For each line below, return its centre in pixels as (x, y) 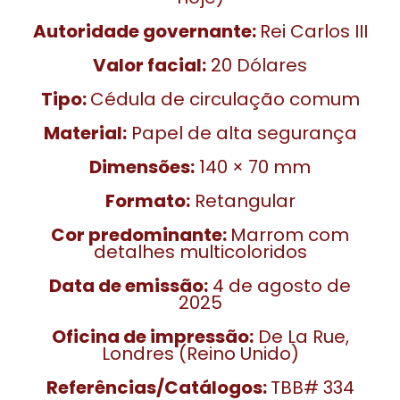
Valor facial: (150, 65)
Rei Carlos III (313, 31)
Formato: (147, 201)
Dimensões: (142, 167)
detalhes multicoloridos (200, 252)
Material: (85, 133)
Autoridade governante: (146, 31)
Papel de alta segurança (242, 133)
